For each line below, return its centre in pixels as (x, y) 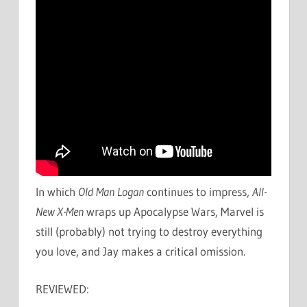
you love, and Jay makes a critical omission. (140, 251)
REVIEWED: (62, 288)
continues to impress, (198, 192)
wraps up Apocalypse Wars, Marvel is (174, 212)
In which (57, 192)
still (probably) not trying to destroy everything (149, 232)
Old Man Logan (111, 192)
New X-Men (60, 212)
